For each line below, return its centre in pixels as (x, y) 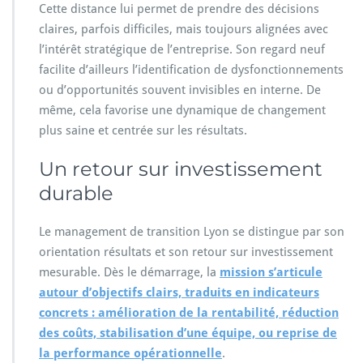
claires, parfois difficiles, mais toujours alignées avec (184, 30)
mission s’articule (271, 273)
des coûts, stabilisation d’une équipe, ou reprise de (188, 333)
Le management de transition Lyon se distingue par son (192, 232)
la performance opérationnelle (130, 354)
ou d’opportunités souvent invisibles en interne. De (180, 90)
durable (76, 194)
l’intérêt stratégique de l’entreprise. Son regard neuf (182, 50)
